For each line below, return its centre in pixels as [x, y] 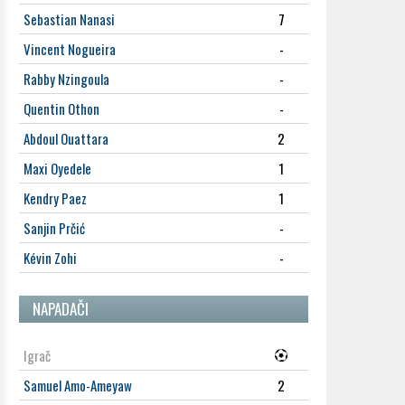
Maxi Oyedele [57, 168]
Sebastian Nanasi [69, 19]
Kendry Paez [55, 198]
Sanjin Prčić [54, 228]
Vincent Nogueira [70, 49]
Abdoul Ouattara [66, 138]
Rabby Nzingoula [66, 79]
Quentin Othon [61, 108]
